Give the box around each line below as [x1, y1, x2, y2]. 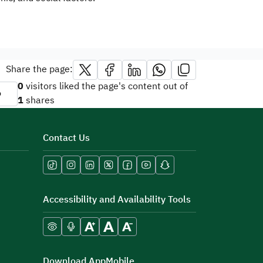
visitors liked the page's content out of [26, 79, 188, 95]
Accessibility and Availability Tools [43, 193, 191, 208]
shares [26, 93, 55, 109]
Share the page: [6, 62, 73, 77]
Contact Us [43, 131, 90, 146]
